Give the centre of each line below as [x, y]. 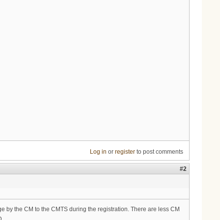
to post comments [159, 152]
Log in [98, 152]
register [125, 152]
